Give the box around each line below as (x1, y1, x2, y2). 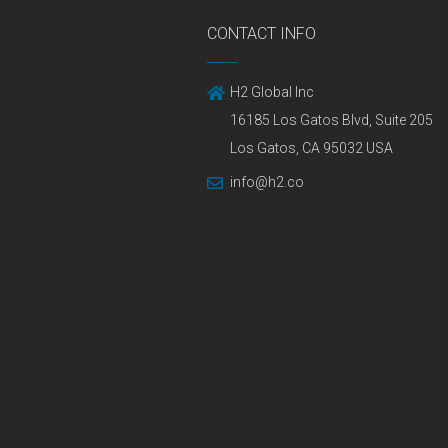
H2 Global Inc (230, 84, 314, 100)
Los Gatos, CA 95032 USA (230, 140, 393, 156)
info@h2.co (230, 174, 304, 190)
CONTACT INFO (207, 24, 316, 43)
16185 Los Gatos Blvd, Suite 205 (230, 112, 433, 128)
